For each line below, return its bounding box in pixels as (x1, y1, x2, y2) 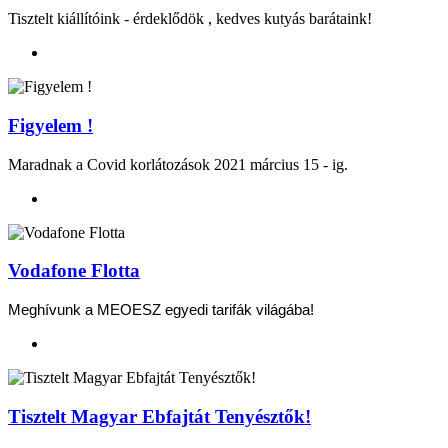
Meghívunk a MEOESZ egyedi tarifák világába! (8, 302, 314, 319)
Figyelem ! (8, 114, 93, 136)
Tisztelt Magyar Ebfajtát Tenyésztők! (8, 405, 311, 427)
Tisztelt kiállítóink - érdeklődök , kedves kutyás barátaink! (8, 10, 372, 28)
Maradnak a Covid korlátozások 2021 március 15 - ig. (8, 155, 348, 173)
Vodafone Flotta (8, 260, 140, 282)
